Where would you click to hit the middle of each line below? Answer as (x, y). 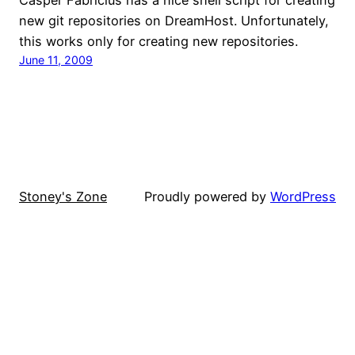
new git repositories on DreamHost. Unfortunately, (174, 20)
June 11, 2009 (56, 59)
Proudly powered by (207, 197)
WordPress (303, 197)
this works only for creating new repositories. (158, 41)
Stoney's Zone (63, 197)
